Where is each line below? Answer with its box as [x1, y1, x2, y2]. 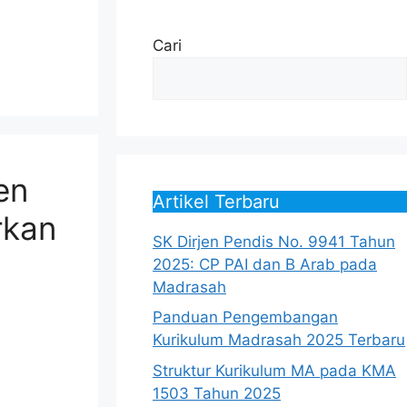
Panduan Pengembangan [153, 308, 338, 327]
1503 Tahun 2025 [153, 383, 281, 402]
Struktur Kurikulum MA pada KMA [153, 361, 396, 380]
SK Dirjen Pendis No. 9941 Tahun [153, 232, 395, 251]
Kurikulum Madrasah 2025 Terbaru [153, 331, 405, 350]
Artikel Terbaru [153, 190, 280, 213]
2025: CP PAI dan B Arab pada [153, 254, 377, 273]
